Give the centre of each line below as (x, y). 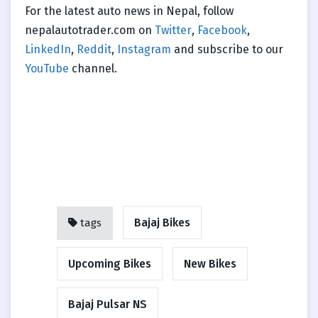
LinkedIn (48, 49)
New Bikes (210, 263)
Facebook (222, 30)
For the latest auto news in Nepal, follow (129, 11)
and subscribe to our (229, 49)
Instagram (144, 49)
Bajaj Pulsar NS (108, 304)
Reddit (94, 49)
